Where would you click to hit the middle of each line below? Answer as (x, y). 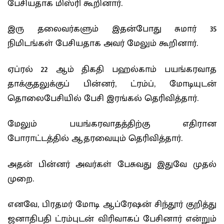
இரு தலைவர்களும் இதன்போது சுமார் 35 (112, 29)
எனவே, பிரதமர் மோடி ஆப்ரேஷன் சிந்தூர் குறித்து (112, 204)
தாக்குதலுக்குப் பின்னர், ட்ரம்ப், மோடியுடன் (112, 84)
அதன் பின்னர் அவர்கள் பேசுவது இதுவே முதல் (112, 164)
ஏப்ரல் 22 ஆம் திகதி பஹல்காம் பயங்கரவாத (112, 69)
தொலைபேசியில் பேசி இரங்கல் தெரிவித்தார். (103, 98)
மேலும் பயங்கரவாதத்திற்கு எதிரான (112, 124)
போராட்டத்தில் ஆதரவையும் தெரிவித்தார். (95, 138)
